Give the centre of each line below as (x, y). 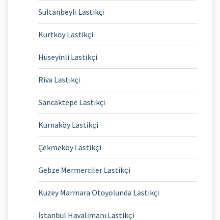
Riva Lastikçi (59, 79)
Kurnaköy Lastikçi (68, 124)
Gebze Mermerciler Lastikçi (84, 170)
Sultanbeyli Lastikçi (71, 12)
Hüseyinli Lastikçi (68, 57)
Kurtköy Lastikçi (66, 34)
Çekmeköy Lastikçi (70, 147)
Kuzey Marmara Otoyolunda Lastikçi (99, 192)
